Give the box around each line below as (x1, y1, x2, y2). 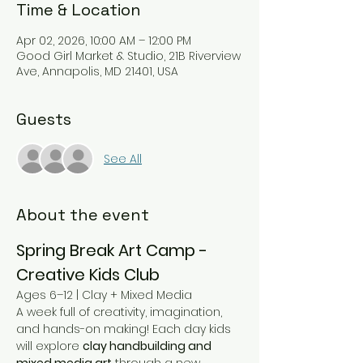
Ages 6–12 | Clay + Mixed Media (16, 287, 192, 303)
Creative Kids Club (16, 263, 160, 286)
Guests (16, 109, 71, 130)
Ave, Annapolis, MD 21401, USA (16, 63, 178, 79)
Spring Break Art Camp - (16, 239, 211, 262)
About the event (16, 204, 149, 225)
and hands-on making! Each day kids (16, 321, 234, 337)
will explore (16, 338, 83, 354)
